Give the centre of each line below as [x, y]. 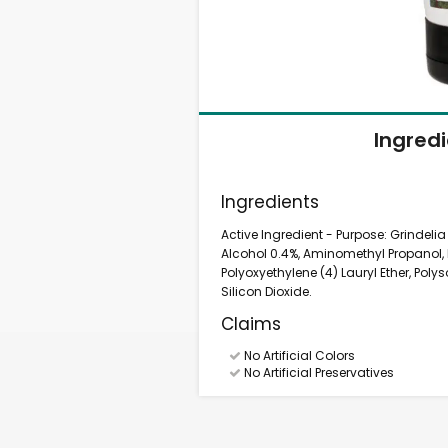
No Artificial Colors [297, 355]
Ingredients [270, 202]
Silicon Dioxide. [267, 291]
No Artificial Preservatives [317, 372]
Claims [251, 324]
